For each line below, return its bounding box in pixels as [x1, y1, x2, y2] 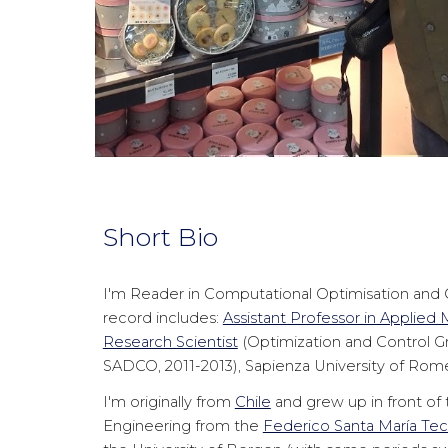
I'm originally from [102, 393, 235, 411]
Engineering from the [102, 417, 263, 435]
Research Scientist [102, 333, 238, 351]
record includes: [102, 309, 223, 327]
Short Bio [102, 221, 218, 252]
